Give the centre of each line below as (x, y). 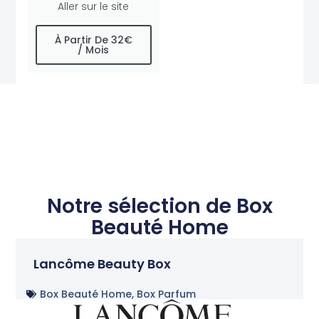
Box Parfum (167, 294)
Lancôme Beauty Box (103, 264)
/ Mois (94, 50)
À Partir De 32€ (93, 40)
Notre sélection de (141, 206)
